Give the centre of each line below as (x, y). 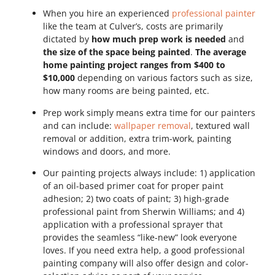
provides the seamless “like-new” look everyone (140, 237)
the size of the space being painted (117, 52)
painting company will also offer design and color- (146, 263)
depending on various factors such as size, (165, 78)
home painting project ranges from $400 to (134, 65)
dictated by (67, 39)
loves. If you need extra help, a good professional (144, 250)
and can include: (79, 125)
